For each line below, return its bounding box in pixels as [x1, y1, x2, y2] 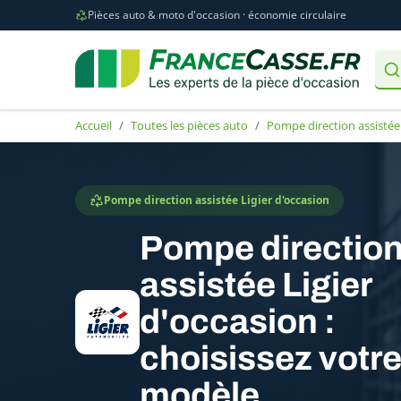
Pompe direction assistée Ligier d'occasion [104, 192, 329, 208]
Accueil [75, 117, 112, 133]
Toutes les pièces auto [131, 117, 248, 133]
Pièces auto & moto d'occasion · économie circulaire [88, 7, 346, 22]
